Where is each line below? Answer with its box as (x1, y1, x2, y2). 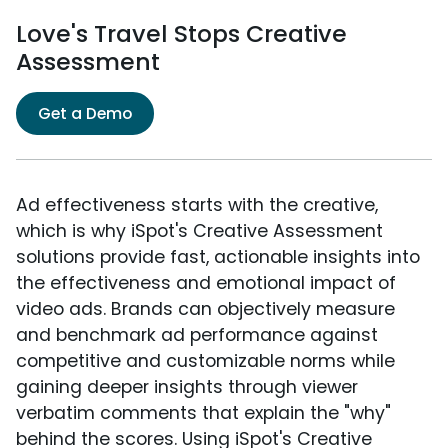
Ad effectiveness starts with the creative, (16, 193, 378, 218)
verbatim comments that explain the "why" (16, 401, 391, 426)
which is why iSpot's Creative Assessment (16, 219, 383, 244)
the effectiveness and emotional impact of (16, 271, 396, 296)
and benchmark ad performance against (16, 323, 378, 348)
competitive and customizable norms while (16, 349, 395, 374)
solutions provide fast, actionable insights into (16, 245, 420, 270)
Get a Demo (38, 102, 132, 126)
